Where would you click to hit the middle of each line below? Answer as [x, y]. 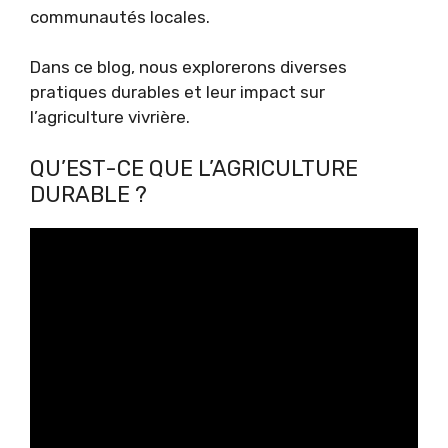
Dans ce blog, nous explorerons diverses [188, 67]
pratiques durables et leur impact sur [177, 92]
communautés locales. [120, 16]
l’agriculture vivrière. [110, 117]
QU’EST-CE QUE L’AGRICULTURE [194, 168]
